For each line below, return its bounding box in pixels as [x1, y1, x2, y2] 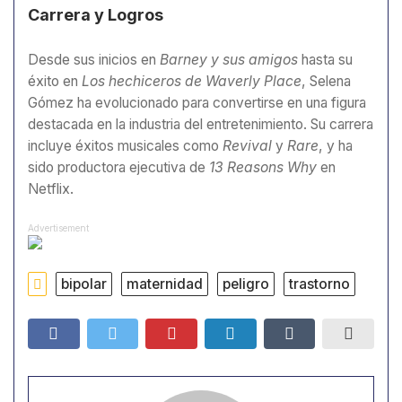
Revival [223, 136, 272, 154]
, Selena [301, 72, 351, 90]
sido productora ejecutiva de [28, 158, 209, 176]
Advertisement [28, 223, 89, 234]
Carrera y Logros [28, 5, 163, 25]
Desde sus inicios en [28, 50, 160, 68]
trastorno [289, 275, 350, 293]
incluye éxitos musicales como [28, 136, 223, 154]
